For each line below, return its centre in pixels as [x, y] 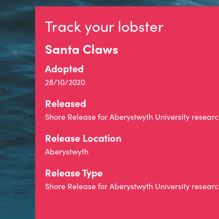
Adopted [64, 68]
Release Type [74, 172]
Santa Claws [82, 48]
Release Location [83, 138]
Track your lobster [104, 26]
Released [66, 103]
